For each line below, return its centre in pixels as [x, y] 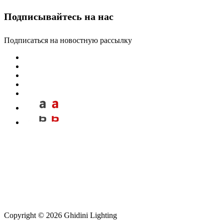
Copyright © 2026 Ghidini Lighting [60, 215]
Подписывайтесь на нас [59, 17]
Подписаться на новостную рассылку [68, 40]
